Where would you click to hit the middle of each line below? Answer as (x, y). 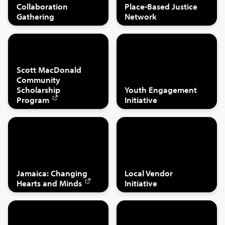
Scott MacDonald (49, 69)
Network (141, 16)
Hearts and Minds (49, 183)
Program (33, 99)
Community (38, 79)
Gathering (35, 16)
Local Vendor (149, 173)
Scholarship (38, 89)
